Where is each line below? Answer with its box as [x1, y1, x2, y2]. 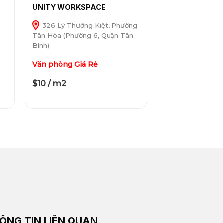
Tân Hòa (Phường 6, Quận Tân [32, 31, 133, 40]
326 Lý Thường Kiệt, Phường [40, 21, 137, 30]
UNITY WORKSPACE [32, 3, 106, 12]
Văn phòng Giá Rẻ [32, 60, 98, 69]
